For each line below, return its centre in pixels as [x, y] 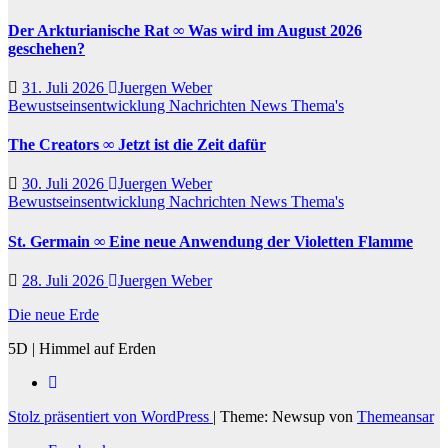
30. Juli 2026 [65, 184]
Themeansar [395, 416]
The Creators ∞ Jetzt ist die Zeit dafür [137, 145]
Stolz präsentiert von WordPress [110, 416]
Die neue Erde [53, 314]
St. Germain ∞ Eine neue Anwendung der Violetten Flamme [210, 241]
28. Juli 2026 [65, 280]
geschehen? [46, 48]
